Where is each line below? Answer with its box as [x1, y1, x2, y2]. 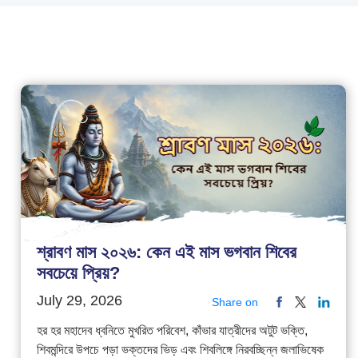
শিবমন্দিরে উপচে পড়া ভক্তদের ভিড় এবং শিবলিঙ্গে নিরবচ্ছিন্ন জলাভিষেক [36, 342, 324, 356]
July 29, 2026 [36, 292, 122, 308]
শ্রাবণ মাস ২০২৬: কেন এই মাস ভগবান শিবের [36, 241, 296, 262]
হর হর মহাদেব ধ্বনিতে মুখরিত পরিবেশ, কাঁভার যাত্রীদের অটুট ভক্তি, [36, 323, 308, 337]
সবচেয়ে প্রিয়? [36, 262, 120, 283]
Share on [211, 295, 258, 308]
